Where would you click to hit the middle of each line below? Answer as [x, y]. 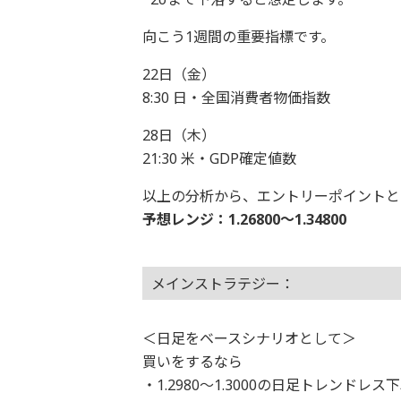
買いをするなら [192, 361]
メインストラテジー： [222, 284]
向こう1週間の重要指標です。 [238, 36]
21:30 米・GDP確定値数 [219, 158]
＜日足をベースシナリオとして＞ [249, 338]
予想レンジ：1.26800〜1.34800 [244, 219]
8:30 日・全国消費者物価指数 [236, 97]
